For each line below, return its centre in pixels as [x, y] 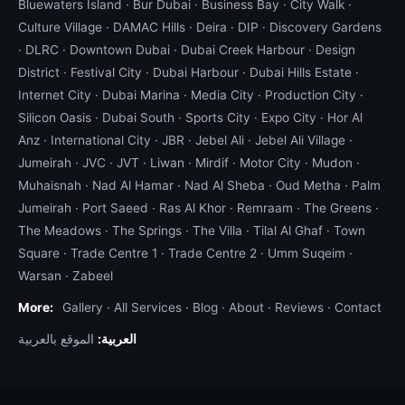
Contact [358, 307]
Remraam [265, 208]
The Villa [217, 231]
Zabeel [93, 276]
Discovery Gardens [325, 27]
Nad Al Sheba [225, 185]
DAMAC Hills [149, 27]
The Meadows [60, 231]
